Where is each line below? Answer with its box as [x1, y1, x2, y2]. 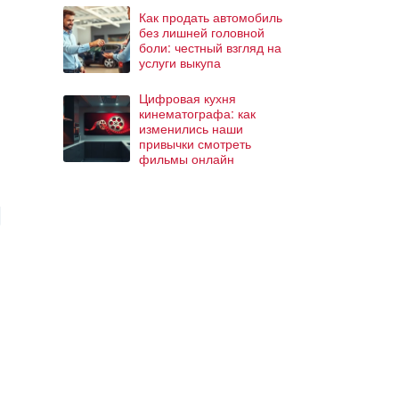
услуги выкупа [139, 53, 221, 71]
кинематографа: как [139, 104, 256, 122]
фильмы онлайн [139, 150, 234, 167]
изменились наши [139, 119, 243, 137]
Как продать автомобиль [139, 7, 282, 26]
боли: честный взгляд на [139, 37, 281, 56]
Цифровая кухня [139, 89, 236, 107]
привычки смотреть [139, 134, 251, 152]
